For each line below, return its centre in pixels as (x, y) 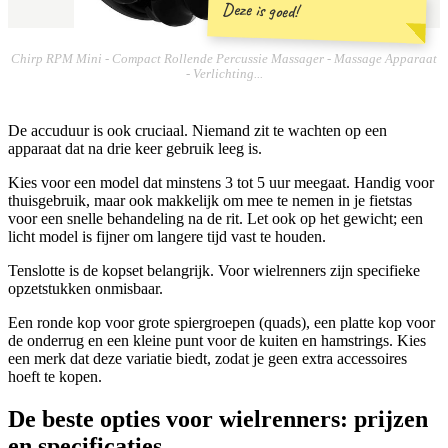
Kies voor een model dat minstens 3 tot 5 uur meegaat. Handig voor (221, 182)
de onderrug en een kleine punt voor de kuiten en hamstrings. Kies (217, 340)
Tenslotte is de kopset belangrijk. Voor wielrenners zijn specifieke (214, 270)
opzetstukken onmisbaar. (85, 288)
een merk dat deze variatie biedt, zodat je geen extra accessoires (207, 358)
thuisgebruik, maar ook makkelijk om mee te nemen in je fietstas (210, 200)
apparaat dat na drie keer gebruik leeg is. (135, 148)
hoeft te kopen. (55, 376)
